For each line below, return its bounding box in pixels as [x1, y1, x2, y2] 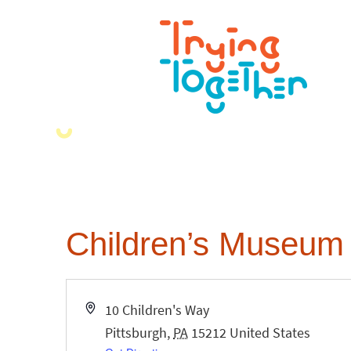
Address [85, 300, 132, 318]
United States [230, 324, 311, 342]
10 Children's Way [105, 301, 210, 319]
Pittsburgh [105, 324, 168, 342]
